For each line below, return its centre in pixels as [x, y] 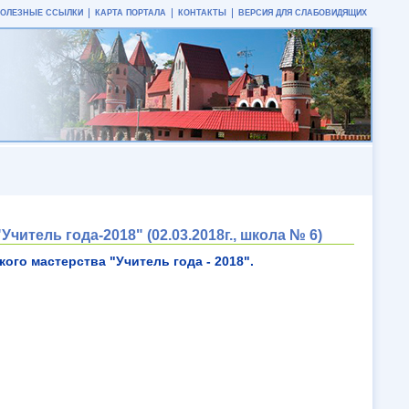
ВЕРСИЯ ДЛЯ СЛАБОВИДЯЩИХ [303, 13]
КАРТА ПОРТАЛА [131, 13]
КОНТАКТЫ [202, 13]
